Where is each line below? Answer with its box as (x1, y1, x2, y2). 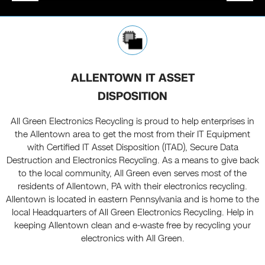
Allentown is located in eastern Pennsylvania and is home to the (6, 193, 259, 206)
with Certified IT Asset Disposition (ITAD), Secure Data (27, 141, 238, 154)
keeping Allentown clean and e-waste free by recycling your (14, 219, 251, 232)
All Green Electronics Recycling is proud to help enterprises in (11, 115, 254, 128)
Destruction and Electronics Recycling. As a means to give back (6, 154, 259, 167)
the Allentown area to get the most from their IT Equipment (15, 128, 250, 141)
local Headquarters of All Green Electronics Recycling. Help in (11, 206, 254, 219)
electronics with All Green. (80, 232, 185, 245)
